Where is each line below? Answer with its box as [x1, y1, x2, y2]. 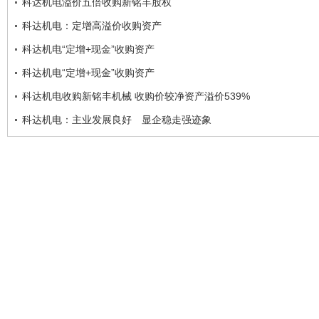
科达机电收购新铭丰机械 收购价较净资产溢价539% [22, 90, 250, 102]
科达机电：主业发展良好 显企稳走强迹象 [22, 113, 211, 125]
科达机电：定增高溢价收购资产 [22, 19, 162, 31]
